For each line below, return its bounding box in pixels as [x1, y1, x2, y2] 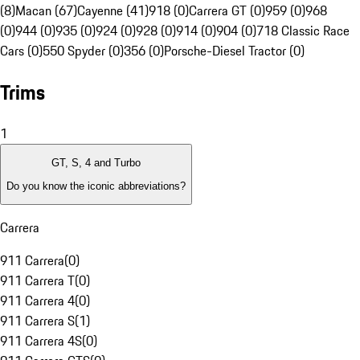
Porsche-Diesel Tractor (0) [164, 41, 305, 61]
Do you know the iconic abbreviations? [6, 179, 186, 192]
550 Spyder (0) [43, 41, 124, 61]
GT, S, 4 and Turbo [51, 157, 141, 170]
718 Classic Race [256, 21, 350, 41]
